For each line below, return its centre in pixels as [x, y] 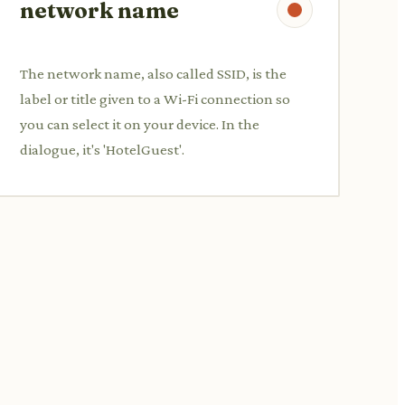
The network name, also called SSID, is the [153, 73]
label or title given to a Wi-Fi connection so [155, 99]
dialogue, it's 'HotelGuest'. [102, 149]
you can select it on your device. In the [140, 124]
